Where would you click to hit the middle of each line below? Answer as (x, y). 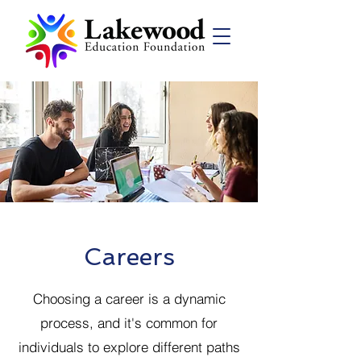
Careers (129, 257)
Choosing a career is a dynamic (129, 299)
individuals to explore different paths (129, 347)
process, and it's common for (129, 323)
